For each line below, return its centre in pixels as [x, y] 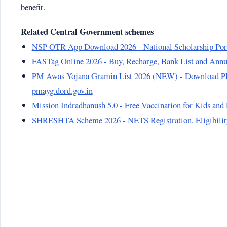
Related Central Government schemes [87, 31]
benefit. [33, 7]
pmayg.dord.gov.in [62, 90]
